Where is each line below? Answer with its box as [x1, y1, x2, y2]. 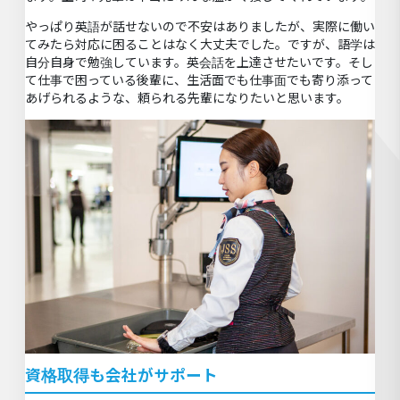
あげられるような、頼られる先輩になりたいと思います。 [25, 88, 349, 106]
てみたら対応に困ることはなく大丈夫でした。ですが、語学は [25, 35, 375, 53]
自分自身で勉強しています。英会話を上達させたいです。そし [25, 53, 373, 71]
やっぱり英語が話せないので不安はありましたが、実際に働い [25, 17, 375, 35]
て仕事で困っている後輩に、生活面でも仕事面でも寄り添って [25, 71, 373, 88]
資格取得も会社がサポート [25, 364, 218, 387]
